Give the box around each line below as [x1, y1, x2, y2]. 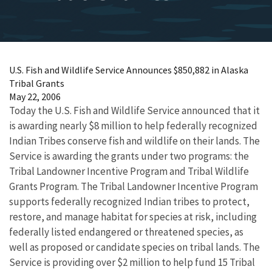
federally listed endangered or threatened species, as [9, 225, 243, 239]
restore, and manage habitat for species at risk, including [9, 210, 257, 223]
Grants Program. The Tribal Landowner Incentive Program [9, 180, 258, 193]
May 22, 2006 [9, 90, 61, 103]
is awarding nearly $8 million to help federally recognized [9, 119, 257, 132]
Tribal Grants [9, 77, 64, 89]
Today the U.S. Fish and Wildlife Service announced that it [9, 104, 260, 117]
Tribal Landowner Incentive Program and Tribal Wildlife [9, 165, 249, 178]
